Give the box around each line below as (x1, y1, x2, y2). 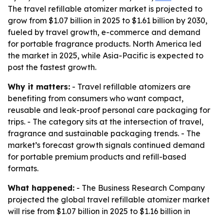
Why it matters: (8, 82, 70, 91)
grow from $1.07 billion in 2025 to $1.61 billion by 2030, (8, 16, 207, 25)
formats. (8, 163, 38, 173)
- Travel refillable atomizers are (70, 82, 191, 91)
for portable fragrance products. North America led (8, 39, 201, 49)
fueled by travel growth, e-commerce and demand (8, 27, 200, 37)
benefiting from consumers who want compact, (8, 93, 183, 103)
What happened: (8, 183, 74, 193)
